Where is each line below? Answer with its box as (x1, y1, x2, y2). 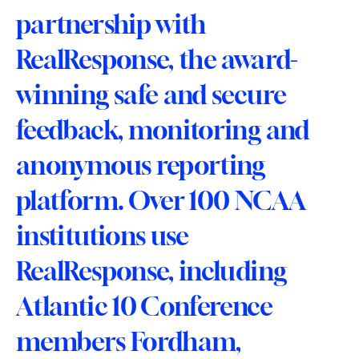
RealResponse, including (16, 256, 287, 286)
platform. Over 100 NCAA (16, 185, 305, 216)
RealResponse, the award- (16, 44, 298, 75)
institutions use (16, 220, 189, 251)
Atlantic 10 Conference (16, 291, 272, 321)
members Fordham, (16, 326, 241, 357)
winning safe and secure (16, 79, 287, 110)
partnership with (16, 9, 206, 39)
